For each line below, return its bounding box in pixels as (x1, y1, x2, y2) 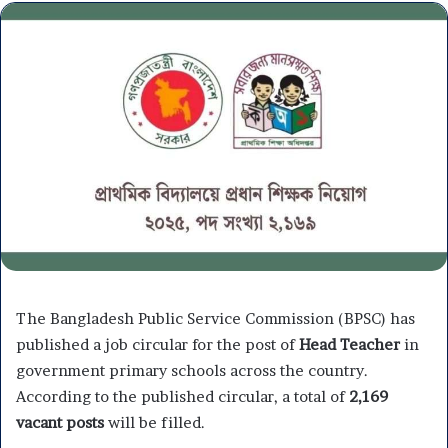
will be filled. (104, 413, 205, 433)
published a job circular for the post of (16, 335, 299, 355)
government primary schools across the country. (16, 361, 368, 381)
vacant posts (16, 413, 104, 433)
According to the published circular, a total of (16, 387, 349, 407)
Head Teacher (299, 335, 400, 355)
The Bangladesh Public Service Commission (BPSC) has (16, 309, 415, 329)
